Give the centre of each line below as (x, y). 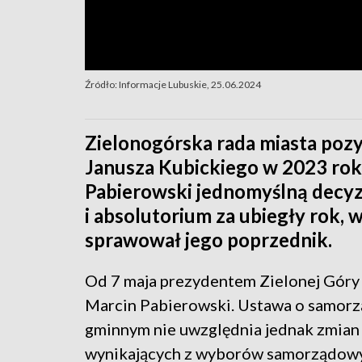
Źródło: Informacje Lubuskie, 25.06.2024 (173, 84)
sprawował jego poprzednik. (208, 239)
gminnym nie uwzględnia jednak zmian (222, 328)
